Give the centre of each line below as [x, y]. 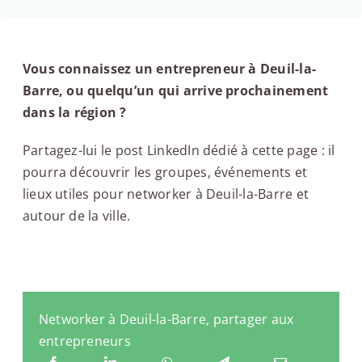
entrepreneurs [84, 341]
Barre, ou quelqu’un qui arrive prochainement [175, 90]
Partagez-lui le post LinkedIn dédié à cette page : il [179, 150]
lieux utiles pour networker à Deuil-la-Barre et [166, 194]
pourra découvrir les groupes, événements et [165, 172]
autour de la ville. [76, 215]
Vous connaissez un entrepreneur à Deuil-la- [169, 68]
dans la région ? [74, 112]
